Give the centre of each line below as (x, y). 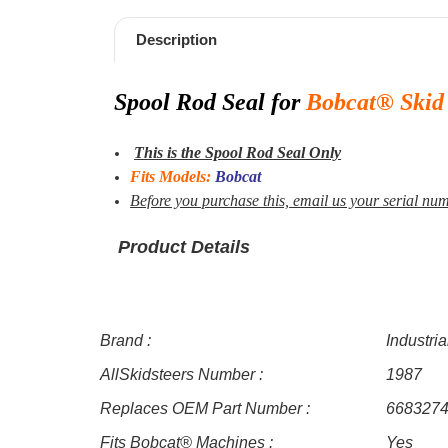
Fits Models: (173, 176)
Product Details (184, 246)
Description (176, 39)
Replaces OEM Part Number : (205, 408)
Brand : (125, 340)
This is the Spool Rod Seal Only (238, 152)
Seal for (264, 101)
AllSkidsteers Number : (181, 374)
